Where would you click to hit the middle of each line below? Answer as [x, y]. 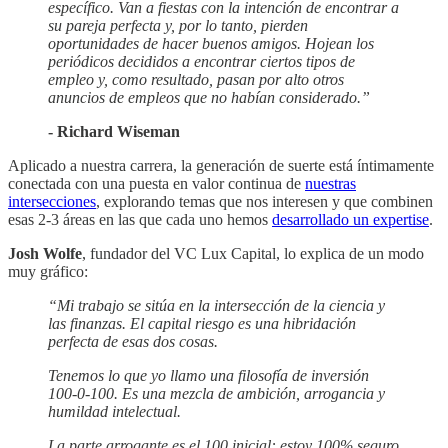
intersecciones [52, 202]
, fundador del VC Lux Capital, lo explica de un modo [253, 254]
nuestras [330, 184]
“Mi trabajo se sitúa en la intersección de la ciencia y [216, 306]
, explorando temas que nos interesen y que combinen [264, 202]
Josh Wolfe [45, 254]
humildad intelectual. [114, 412]
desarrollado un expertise [350, 220]
